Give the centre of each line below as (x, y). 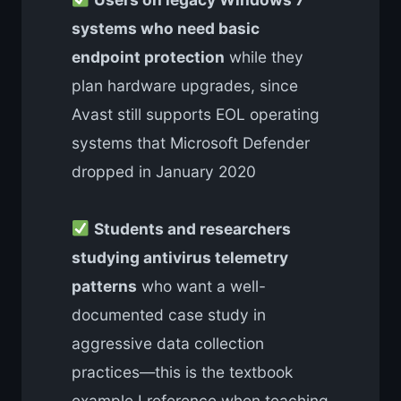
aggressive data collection (168, 343)
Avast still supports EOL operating (196, 114)
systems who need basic (166, 28)
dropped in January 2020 (164, 171)
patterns (104, 286)
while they (264, 56)
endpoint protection (148, 56)
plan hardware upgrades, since (185, 85)
